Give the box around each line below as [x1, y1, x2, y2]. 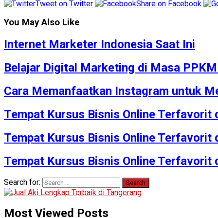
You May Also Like [4, 17, 80, 28]
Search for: [4, 177, 40, 187]
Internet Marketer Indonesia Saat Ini [4, 37, 195, 52]
